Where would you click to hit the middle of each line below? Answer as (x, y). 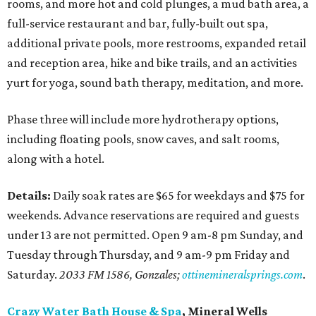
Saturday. (33, 275)
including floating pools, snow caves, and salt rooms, (143, 139)
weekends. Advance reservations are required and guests (153, 215)
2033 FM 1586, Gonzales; (121, 275)
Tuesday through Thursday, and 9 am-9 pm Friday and (148, 255)
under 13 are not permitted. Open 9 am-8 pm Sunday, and (155, 235)
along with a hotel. (56, 159)
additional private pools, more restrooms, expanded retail (157, 43)
